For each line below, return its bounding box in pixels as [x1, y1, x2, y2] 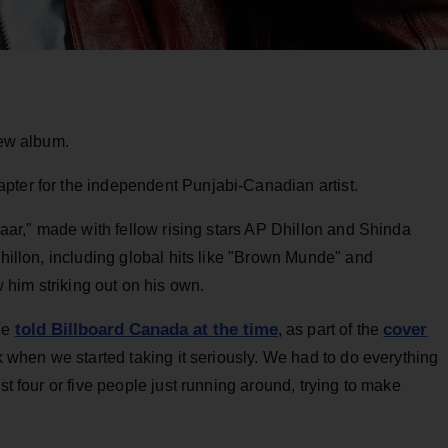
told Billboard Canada [14, 320, 193, 340]
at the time [192, 320, 278, 340]
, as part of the [277, 321, 384, 339]
